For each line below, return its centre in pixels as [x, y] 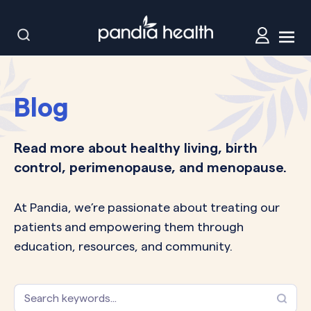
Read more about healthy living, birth [136, 148]
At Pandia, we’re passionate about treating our [147, 207]
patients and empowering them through [129, 227]
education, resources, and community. [123, 246]
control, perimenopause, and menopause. [150, 167]
